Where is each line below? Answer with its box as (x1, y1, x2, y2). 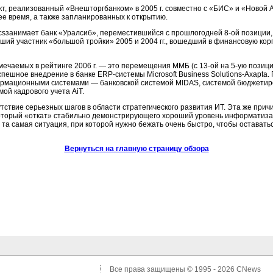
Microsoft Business (145, 70, 211, 79)
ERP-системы (97, 70, 145, 79)
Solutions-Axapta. (211, 70, 269, 79)
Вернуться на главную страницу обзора (64, 144, 209, 153)
